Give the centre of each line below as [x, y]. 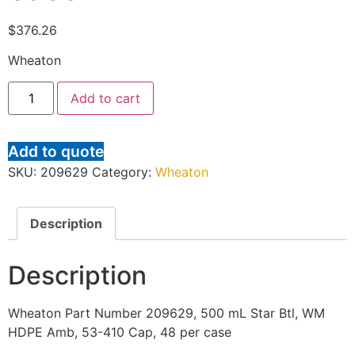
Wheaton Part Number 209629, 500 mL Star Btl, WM [166, 313]
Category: [124, 172]
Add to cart [106, 98]
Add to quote [56, 151]
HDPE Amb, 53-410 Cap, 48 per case [120, 332]
